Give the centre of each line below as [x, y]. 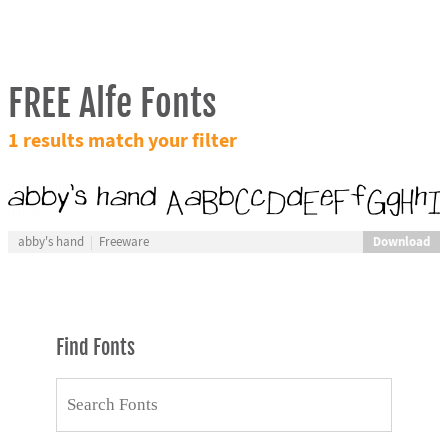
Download [401, 242]
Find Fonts [95, 347]
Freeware [123, 242]
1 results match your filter [122, 141]
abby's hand [50, 242]
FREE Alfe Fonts [112, 103]
